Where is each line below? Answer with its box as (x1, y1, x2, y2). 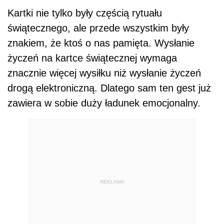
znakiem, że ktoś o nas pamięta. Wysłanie (7, 37, 194, 48)
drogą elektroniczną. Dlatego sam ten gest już (7, 82, 211, 93)
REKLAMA (99, 178, 124, 184)
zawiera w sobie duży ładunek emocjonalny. (7, 97, 200, 108)
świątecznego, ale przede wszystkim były (7, 22, 189, 33)
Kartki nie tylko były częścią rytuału (7, 7, 162, 18)
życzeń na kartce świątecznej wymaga (7, 52, 177, 63)
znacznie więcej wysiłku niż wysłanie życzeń (7, 67, 201, 78)
